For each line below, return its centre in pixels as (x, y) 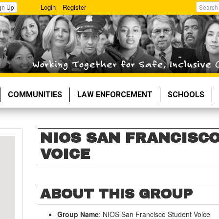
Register (75, 7)
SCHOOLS (186, 95)
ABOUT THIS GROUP (117, 194)
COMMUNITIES (35, 95)
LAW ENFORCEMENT (115, 95)
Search (206, 17)
